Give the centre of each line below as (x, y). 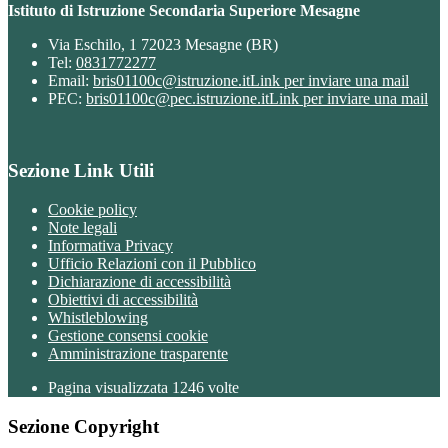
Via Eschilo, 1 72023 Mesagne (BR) (163, 44)
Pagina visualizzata (110, 387)
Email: (70, 80)
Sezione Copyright (83, 426)
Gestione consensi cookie (128, 335)
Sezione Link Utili (81, 171)
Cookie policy (92, 209)
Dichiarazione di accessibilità (139, 281)
